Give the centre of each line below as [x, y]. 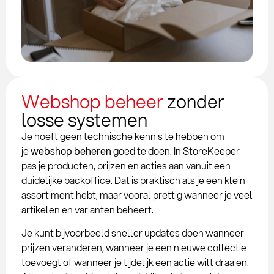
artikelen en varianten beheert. [87, 209]
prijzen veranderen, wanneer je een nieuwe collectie [134, 248]
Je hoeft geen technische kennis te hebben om [123, 136]
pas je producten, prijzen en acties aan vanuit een [126, 165]
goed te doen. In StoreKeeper [176, 150]
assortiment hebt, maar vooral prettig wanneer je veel [137, 194]
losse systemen [84, 119]
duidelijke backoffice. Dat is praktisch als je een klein [133, 180]
